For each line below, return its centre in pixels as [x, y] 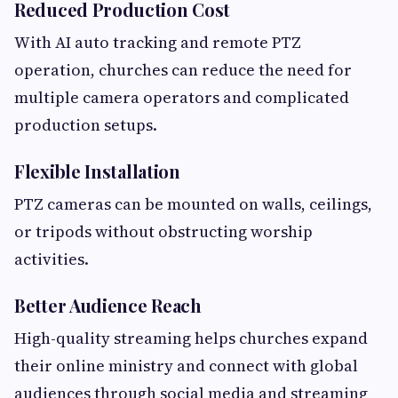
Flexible [50, 171]
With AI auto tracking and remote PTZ [158, 42]
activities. [52, 259]
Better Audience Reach [108, 305]
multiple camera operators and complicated [182, 97]
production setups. [86, 124]
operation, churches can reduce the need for [183, 69]
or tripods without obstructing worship [163, 231]
